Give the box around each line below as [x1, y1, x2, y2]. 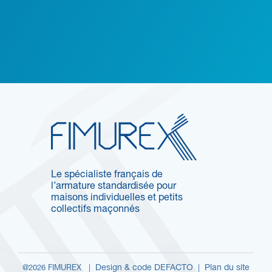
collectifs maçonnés [51, 205, 140, 214]
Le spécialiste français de [51, 170, 163, 179]
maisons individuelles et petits [51, 193, 183, 202]
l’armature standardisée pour [51, 182, 176, 191]
